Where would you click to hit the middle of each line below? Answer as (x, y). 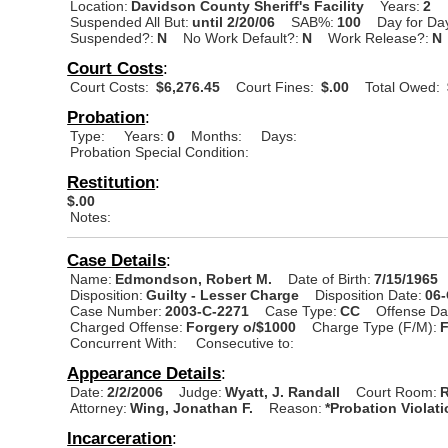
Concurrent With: (124, 342)
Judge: (201, 391)
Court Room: (397, 391)
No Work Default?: (241, 37)
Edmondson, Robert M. (196, 278)
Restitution (111, 181)
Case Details (117, 259)
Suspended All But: (130, 21)
